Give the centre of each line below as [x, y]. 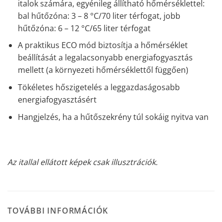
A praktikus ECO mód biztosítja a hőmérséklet [103, 45]
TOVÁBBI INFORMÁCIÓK [58, 210]
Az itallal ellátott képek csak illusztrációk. [83, 162]
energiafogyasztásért [57, 99]
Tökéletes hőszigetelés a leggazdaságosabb [99, 87]
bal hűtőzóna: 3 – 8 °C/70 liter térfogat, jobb [99, 16]
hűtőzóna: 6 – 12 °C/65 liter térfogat [84, 28]
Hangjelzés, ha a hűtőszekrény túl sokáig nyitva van [113, 117]
